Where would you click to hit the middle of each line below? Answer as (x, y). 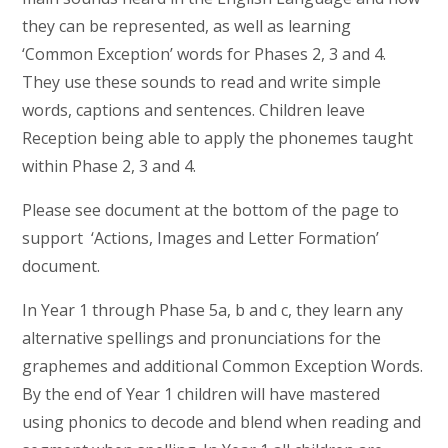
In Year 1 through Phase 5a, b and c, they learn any (213, 309)
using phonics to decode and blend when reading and (222, 421)
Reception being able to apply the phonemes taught (218, 137)
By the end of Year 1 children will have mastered (201, 393)
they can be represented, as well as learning (187, 25)
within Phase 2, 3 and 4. (109, 165)
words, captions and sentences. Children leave (194, 109)
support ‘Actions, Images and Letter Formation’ (201, 237)
